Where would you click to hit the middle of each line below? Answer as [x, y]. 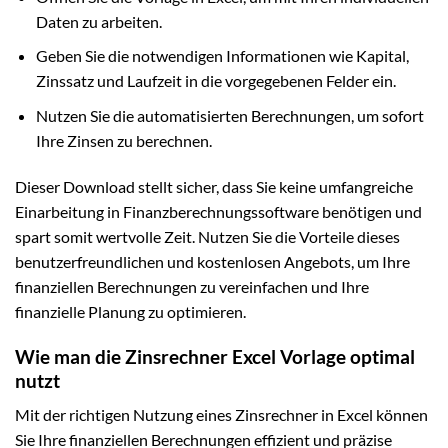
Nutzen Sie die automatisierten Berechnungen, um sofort [229, 116]
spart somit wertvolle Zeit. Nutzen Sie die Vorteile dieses [207, 236]
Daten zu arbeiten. [98, 21]
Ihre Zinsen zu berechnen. [123, 141]
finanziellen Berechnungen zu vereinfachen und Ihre [192, 286]
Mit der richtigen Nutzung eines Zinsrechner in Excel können [221, 415]
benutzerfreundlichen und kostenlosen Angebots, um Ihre [212, 261]
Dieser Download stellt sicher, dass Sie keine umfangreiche [214, 186]
